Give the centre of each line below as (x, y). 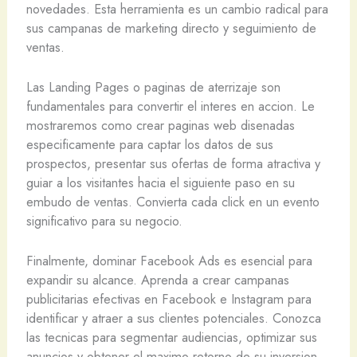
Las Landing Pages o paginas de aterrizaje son (153, 87)
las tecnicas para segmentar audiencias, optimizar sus (171, 337)
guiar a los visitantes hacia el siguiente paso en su (160, 183)
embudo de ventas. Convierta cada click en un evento (173, 202)
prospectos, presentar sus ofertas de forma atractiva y (173, 164)
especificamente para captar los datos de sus (149, 145)
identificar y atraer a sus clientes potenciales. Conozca (173, 318)
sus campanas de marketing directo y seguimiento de (171, 27)
